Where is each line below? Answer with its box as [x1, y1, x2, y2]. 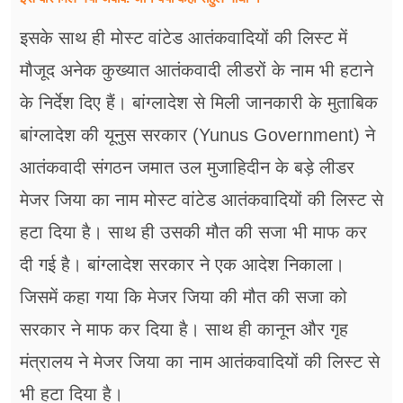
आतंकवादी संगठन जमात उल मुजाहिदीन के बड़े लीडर [20, 157, 354, 178]
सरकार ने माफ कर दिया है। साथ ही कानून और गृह [20, 319, 348, 340]
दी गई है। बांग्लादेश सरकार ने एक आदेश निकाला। [20, 255, 345, 275]
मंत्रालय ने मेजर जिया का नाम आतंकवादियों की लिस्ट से [20, 352, 380, 372]
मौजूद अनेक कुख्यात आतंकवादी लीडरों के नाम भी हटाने [20, 60, 373, 81]
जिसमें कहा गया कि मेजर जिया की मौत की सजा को [20, 287, 347, 308]
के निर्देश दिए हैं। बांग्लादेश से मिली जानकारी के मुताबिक [20, 93, 378, 113]
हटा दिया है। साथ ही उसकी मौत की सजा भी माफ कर [20, 222, 367, 243]
